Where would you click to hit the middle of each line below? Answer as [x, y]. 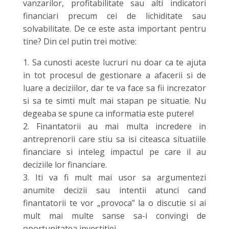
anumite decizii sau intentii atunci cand [114, 190]
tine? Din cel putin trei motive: [79, 41]
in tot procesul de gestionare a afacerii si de [114, 75]
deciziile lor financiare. [65, 164]
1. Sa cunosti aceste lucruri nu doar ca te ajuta [114, 62]
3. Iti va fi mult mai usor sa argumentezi [114, 177]
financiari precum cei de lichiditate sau [114, 16]
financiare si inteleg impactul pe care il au [114, 152]
